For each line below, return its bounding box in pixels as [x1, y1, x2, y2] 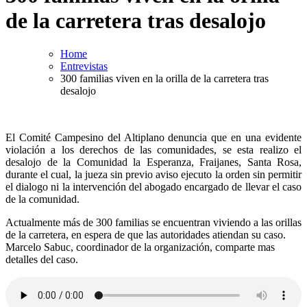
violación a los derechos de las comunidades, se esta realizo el [5, 144, 302, 156]
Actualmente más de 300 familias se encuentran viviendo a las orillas [5, 217, 302, 229]
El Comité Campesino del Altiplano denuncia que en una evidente [5, 132, 302, 144]
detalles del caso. [5, 254, 78, 266]
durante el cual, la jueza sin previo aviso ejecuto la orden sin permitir [5, 169, 302, 181]
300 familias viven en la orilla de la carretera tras [60, 73, 269, 85]
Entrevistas [60, 60, 108, 73]
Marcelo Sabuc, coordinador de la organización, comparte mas [5, 241, 275, 254]
